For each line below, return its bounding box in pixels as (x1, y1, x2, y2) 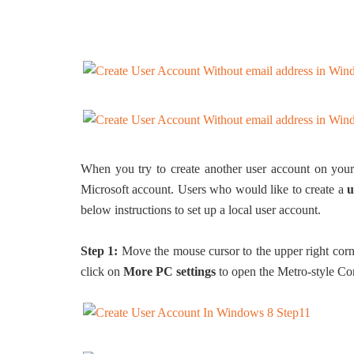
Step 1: (81, 244, 119, 258)
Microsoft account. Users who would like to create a (81, 183, 348, 196)
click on (81, 265, 123, 278)
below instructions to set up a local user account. (81, 203, 321, 217)
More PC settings (123, 265, 216, 278)
